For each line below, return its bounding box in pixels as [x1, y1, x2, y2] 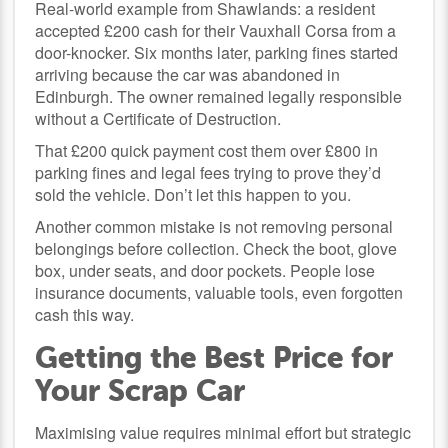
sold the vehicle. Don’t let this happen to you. [35, 182, 352, 206]
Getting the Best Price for [35, 339, 394, 375]
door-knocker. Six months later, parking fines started [35, 40, 399, 64]
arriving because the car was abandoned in [35, 62, 341, 86]
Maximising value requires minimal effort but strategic [35, 420, 412, 444]
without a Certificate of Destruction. [35, 106, 282, 130]
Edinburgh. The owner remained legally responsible [35, 84, 403, 108]
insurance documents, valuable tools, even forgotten [35, 280, 404, 304]
